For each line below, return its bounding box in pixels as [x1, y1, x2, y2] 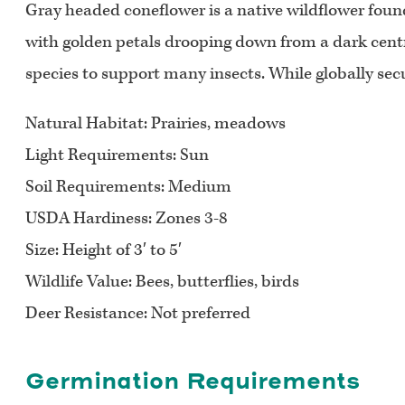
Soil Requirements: [25, 175, 168, 199]
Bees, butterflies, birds [132, 270, 299, 294]
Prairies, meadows [151, 112, 286, 136]
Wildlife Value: [25, 270, 132, 294]
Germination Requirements [25, 367, 360, 395]
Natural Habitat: [25, 112, 151, 136]
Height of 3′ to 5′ [62, 239, 182, 262]
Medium [168, 175, 231, 199]
